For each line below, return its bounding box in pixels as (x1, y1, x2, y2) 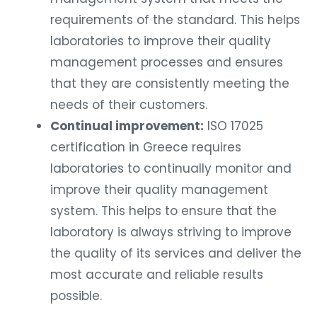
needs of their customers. (50, 96, 207, 114)
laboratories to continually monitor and (50, 160, 292, 178)
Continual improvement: (50, 117, 204, 135)
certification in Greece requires (50, 139, 241, 156)
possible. (50, 287, 102, 305)
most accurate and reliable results (50, 266, 263, 284)
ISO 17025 (204, 117, 263, 135)
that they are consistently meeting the (50, 75, 289, 93)
